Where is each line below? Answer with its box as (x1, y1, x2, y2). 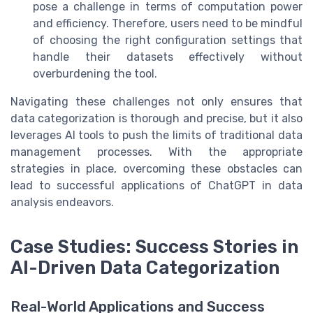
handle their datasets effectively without (33, 50, 303, 64)
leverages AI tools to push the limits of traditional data (10, 128, 303, 142)
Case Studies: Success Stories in (10, 235, 298, 257)
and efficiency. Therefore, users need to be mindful (33, 16, 303, 30)
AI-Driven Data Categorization (10, 256, 279, 278)
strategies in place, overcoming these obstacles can (10, 161, 303, 175)
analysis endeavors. (10, 195, 114, 209)
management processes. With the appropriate (10, 145, 303, 159)
